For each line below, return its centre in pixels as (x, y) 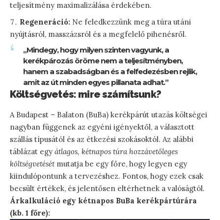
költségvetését (32, 164)
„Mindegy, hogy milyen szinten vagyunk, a (96, 50)
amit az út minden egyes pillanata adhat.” (96, 82)
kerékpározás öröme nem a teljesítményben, (103, 61)
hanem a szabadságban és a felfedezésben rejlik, (110, 72)
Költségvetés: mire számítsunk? (85, 95)
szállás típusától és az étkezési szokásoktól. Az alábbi (102, 139)
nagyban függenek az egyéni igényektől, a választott (102, 127)
